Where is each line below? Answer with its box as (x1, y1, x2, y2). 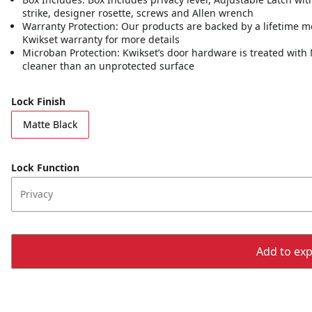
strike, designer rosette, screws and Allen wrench (22, 6, 253, 19)
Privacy (20, 187, 53, 201)
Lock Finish (11, 95, 65, 108)
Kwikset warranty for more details (22, 33, 180, 46)
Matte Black (23, 118, 77, 131)
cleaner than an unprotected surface (22, 59, 194, 72)
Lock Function (11, 161, 79, 174)
